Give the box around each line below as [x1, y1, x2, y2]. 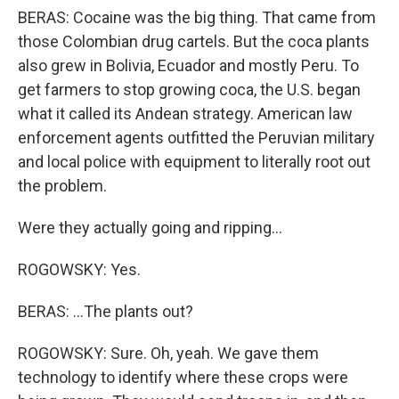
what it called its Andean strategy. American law [18, 104, 353, 123]
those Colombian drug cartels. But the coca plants [18, 32, 370, 51]
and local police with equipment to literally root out [18, 152, 370, 171]
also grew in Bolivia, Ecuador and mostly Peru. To [18, 56, 359, 75]
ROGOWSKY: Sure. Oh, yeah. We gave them [18, 344, 319, 362]
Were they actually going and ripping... [18, 218, 282, 237]
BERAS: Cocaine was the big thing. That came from [18, 8, 376, 27]
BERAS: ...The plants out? [18, 302, 193, 321]
